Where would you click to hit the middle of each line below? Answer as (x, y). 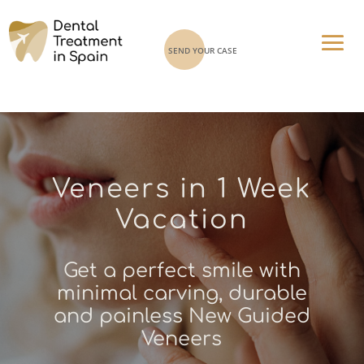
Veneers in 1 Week (182, 188)
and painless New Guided (182, 316)
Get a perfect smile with (182, 271)
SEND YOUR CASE (202, 50)
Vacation (182, 219)
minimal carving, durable (182, 293)
